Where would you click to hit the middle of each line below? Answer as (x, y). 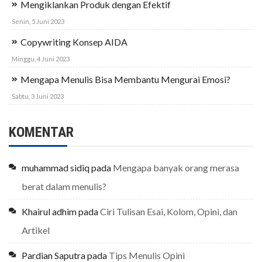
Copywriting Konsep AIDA (74, 42)
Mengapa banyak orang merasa (176, 168)
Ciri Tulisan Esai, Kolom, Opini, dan (169, 212)
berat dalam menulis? (64, 187)
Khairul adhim (49, 212)
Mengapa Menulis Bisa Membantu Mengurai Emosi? (125, 80)
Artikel (36, 230)
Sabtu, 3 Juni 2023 (38, 96)
